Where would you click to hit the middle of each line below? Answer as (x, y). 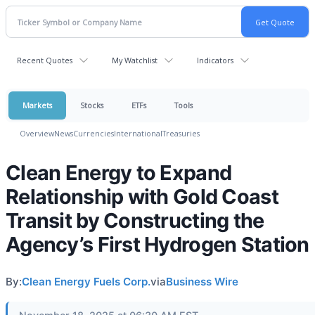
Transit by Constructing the (135, 220)
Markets (37, 105)
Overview (37, 133)
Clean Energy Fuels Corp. (86, 282)
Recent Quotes (45, 60)
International (138, 133)
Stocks (92, 105)
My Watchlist (135, 60)
